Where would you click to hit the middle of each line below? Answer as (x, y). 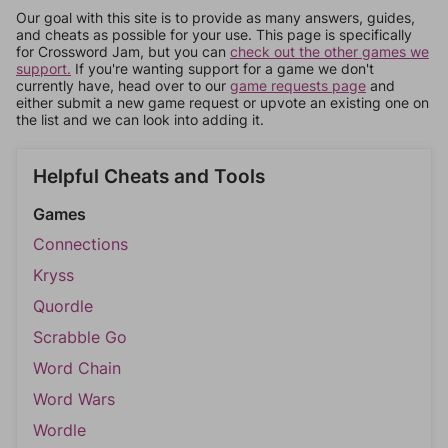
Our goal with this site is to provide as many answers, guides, (215, 17)
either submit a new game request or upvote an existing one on (222, 102)
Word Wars (74, 399)
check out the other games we (329, 51)
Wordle (59, 430)
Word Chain (77, 368)
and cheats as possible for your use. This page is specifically (214, 34)
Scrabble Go (80, 337)
